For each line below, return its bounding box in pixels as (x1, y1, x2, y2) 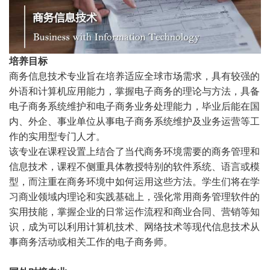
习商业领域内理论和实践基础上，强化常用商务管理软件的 (9, 191, 260, 202)
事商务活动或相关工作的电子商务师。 (9, 236, 173, 247)
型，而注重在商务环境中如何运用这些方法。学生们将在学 (9, 176, 260, 187)
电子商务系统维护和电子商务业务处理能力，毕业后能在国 (9, 101, 260, 111)
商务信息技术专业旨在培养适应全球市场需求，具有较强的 (9, 71, 260, 81)
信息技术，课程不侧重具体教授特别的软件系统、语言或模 (9, 161, 260, 172)
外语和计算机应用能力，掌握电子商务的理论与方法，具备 (9, 86, 260, 96)
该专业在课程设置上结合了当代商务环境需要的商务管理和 (9, 146, 260, 157)
